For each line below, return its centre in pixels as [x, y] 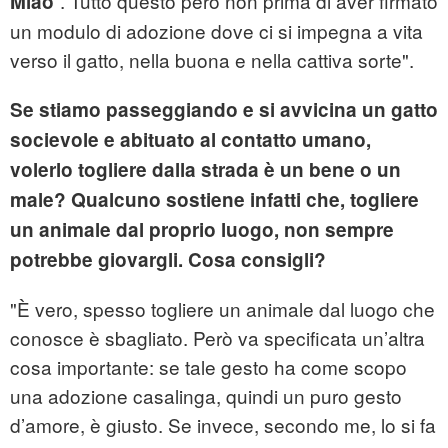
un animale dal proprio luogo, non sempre [202, 230]
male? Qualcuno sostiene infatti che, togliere [214, 200]
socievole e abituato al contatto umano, [190, 140]
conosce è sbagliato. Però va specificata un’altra [217, 338]
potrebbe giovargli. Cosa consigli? [168, 260]
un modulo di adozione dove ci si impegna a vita [216, 31]
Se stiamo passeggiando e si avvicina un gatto [224, 110]
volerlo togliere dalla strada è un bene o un [205, 170]
